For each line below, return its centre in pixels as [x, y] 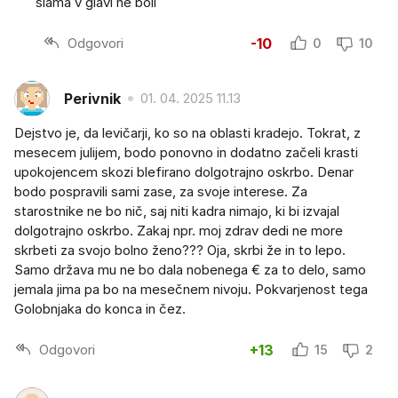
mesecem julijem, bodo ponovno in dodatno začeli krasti [186, 153]
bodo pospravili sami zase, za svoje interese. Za [161, 192]
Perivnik [92, 98]
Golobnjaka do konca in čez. [100, 309]
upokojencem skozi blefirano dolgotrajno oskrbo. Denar [184, 172]
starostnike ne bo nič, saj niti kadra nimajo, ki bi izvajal [177, 211]
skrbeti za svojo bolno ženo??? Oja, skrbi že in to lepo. [180, 251]
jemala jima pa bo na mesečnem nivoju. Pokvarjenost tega [191, 290]
